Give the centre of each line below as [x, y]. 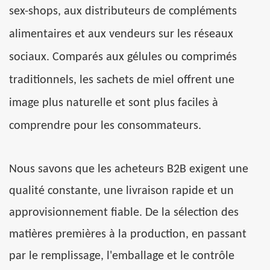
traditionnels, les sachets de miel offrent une [122, 80]
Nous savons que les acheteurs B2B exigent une [129, 170]
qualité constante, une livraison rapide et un [121, 191]
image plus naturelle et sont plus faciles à [114, 103]
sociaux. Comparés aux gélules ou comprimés [123, 58]
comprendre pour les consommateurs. [105, 126]
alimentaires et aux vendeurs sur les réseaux [121, 35]
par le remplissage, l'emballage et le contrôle [122, 256]
